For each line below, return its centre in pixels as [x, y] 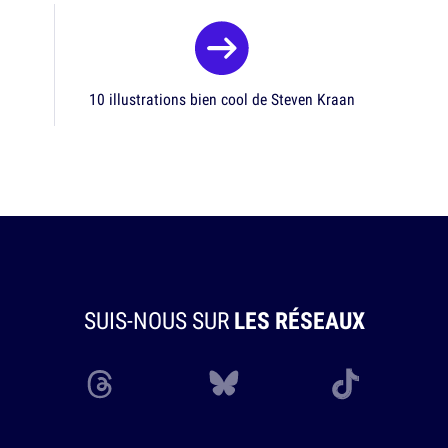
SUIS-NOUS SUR [158, 320]
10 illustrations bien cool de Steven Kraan [222, 99]
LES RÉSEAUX [299, 320]
